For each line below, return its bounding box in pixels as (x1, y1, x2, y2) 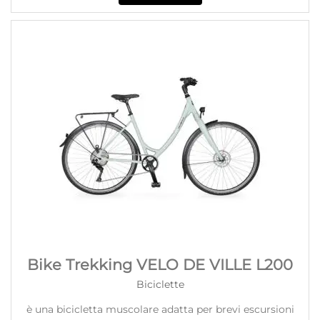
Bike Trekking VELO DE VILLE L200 (27, 255, 293, 274)
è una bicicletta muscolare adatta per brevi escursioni (26, 302, 294, 316)
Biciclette (136, 277, 184, 291)
